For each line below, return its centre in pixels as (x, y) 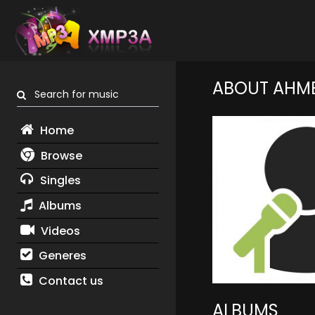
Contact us (69, 281)
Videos (59, 231)
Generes (61, 256)
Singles (59, 181)
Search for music (72, 95)
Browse (60, 155)
